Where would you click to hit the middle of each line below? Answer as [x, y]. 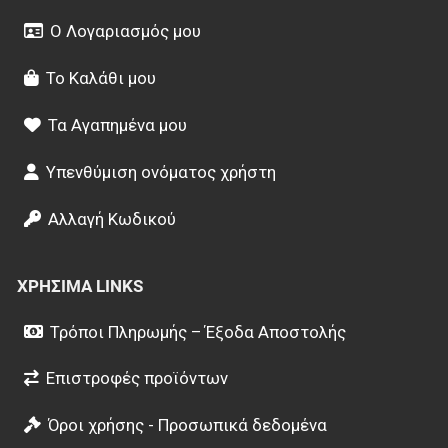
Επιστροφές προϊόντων [136, 378]
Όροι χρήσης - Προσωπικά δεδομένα [187, 425]
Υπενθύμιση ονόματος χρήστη [160, 171]
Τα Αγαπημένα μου [117, 124]
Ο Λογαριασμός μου [125, 31]
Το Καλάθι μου [100, 78]
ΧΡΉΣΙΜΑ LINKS [79, 285]
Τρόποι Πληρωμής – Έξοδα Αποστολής [197, 331]
